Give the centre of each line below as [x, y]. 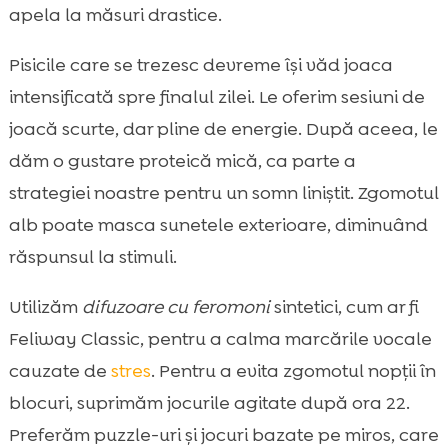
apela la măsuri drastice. [115, 15]
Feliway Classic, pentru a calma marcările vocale [220, 339]
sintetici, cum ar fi [344, 307]
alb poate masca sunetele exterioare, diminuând [218, 225]
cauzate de [59, 371]
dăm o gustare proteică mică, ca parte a [182, 161]
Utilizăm [45, 307]
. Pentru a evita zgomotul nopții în [293, 371]
